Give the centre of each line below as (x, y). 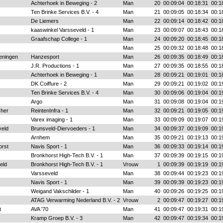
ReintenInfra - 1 (49, 111)
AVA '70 (39, 209)
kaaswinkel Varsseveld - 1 (62, 30)
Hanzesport (45, 57)
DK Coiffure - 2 (49, 84)
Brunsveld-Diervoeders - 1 (63, 128)
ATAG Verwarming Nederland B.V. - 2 (75, 200)
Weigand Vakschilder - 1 (60, 191)
